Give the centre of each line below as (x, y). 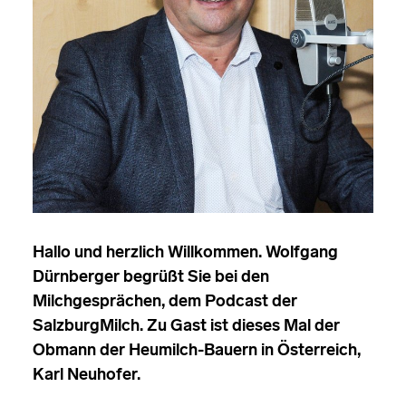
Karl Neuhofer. (87, 375)
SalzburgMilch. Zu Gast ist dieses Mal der (186, 326)
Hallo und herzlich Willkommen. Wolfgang (185, 252)
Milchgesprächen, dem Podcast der (165, 301)
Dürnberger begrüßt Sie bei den (151, 277)
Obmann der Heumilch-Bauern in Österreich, (197, 350)
